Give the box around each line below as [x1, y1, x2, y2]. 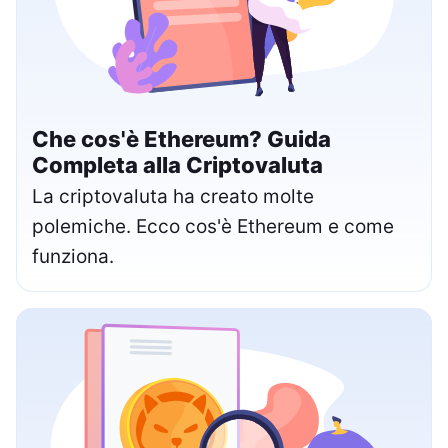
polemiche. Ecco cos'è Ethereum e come [32, 214, 394, 238]
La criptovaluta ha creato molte [32, 184, 314, 208]
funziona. [32, 244, 114, 268]
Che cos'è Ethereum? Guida [32, 125, 331, 152]
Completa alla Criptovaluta [32, 151, 323, 178]
